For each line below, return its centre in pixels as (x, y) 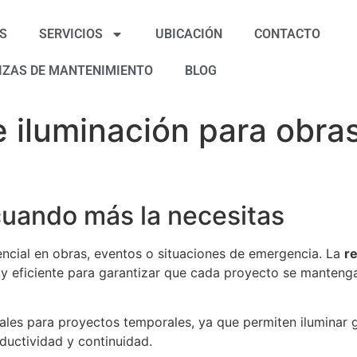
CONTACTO (288, 34)
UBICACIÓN (189, 34)
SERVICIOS (71, 34)
